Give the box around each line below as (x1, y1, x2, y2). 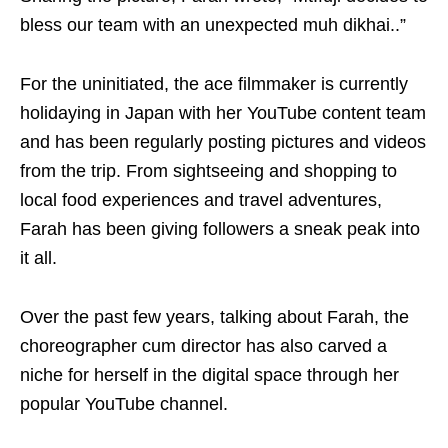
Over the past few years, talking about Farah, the (20, 307, 409, 327)
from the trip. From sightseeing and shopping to (20, 161, 397, 181)
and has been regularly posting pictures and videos (20, 132, 426, 152)
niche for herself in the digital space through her (20, 365, 399, 385)
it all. (20, 248, 57, 268)
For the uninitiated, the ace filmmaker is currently (20, 74, 408, 94)
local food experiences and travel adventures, (20, 190, 382, 210)
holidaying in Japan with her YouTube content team (20, 103, 426, 123)
